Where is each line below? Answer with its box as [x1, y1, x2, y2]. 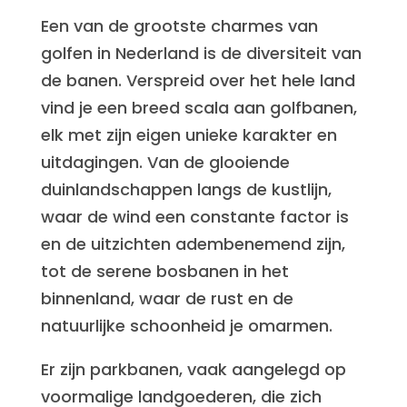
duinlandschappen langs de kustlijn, [40, 178, 332, 201]
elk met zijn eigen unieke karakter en [40, 124, 337, 146]
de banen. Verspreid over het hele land [40, 69, 355, 92]
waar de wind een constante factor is [40, 205, 349, 228]
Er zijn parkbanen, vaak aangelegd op [40, 358, 346, 381]
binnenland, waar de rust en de [40, 287, 293, 310]
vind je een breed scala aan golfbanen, [40, 96, 357, 119]
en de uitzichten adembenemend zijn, [40, 233, 345, 255]
